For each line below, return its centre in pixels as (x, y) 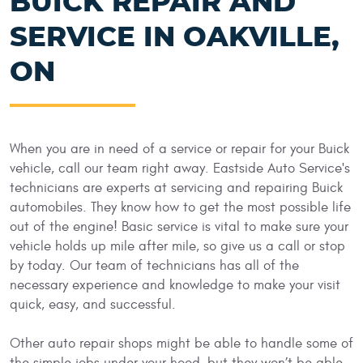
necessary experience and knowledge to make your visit (175, 285)
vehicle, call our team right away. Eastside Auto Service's (180, 168)
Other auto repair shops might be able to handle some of (181, 343)
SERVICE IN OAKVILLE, (175, 38)
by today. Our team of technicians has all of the (154, 265)
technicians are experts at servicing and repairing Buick (176, 188)
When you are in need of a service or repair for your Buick (179, 149)
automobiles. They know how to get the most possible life (180, 207)
